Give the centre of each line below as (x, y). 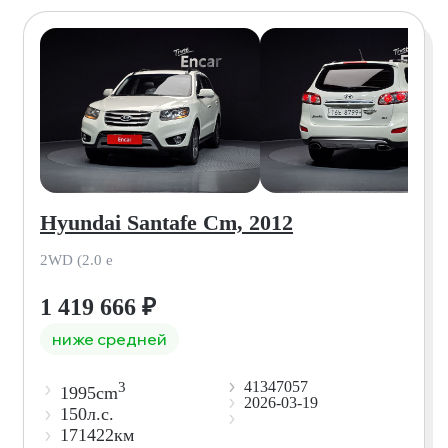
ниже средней (109, 338)
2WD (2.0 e (76, 259)
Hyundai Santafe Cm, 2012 (166, 222)
